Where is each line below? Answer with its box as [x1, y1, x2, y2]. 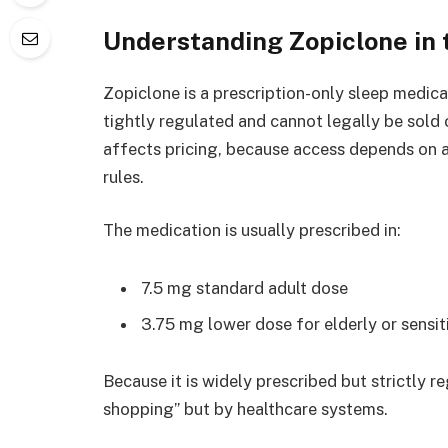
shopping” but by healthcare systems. [103, 399, 388, 420]
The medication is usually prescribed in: [103, 220, 401, 241]
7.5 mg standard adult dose [141, 278, 348, 299]
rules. [103, 166, 144, 187]
